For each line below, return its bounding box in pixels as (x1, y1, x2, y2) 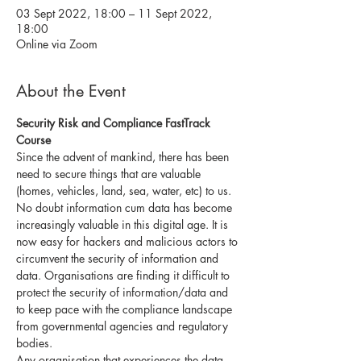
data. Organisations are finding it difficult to (16, 267, 233, 283)
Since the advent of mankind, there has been (16, 148, 232, 164)
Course (16, 131, 54, 147)
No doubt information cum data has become (16, 199, 235, 215)
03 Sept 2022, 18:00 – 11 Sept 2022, (16, 5, 212, 21)
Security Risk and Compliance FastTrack (16, 114, 214, 131)
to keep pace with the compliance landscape (16, 301, 235, 317)
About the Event (16, 80, 126, 102)
